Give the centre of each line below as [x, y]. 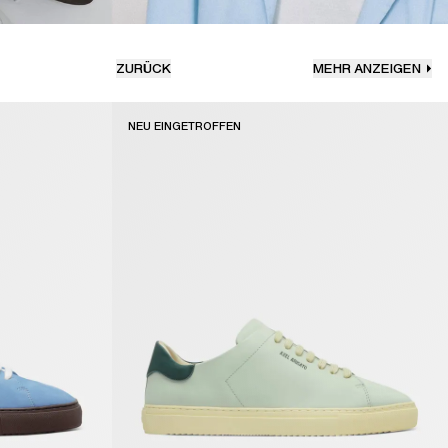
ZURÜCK [143, 69]
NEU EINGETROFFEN [184, 126]
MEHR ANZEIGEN [366, 69]
